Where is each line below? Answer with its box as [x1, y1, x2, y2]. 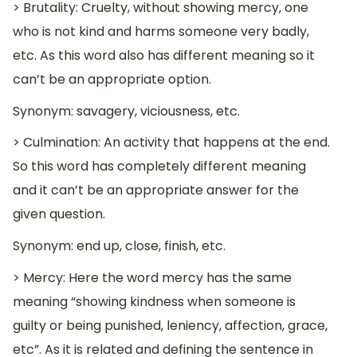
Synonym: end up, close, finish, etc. [13, 237, 226, 256]
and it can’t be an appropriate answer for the [13, 181, 299, 200]
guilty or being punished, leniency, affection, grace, [13, 316, 328, 335]
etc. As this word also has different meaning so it [13, 46, 315, 65]
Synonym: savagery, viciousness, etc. [13, 101, 240, 120]
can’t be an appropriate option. [13, 70, 211, 89]
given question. [13, 205, 105, 224]
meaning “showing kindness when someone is [13, 292, 296, 311]
